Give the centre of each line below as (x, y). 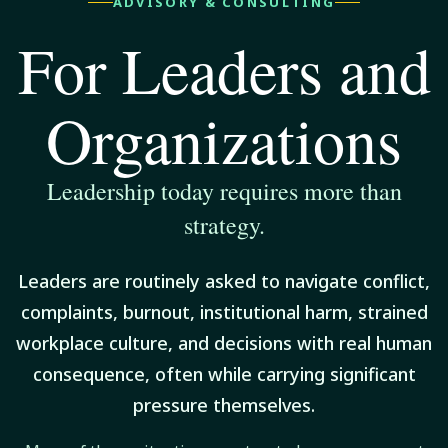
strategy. (224, 225)
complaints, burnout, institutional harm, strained (224, 312)
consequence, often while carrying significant (224, 374)
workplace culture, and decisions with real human (224, 343)
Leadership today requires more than (224, 191)
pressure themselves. (224, 405)
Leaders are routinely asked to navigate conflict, (224, 281)
